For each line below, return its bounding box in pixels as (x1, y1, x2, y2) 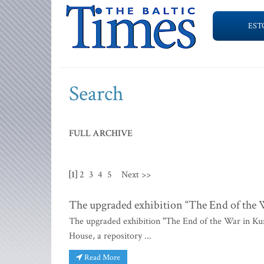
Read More (82, 252, 120, 263)
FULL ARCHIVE (69, 127, 133, 140)
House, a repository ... (69, 230, 151, 242)
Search (69, 80, 124, 108)
